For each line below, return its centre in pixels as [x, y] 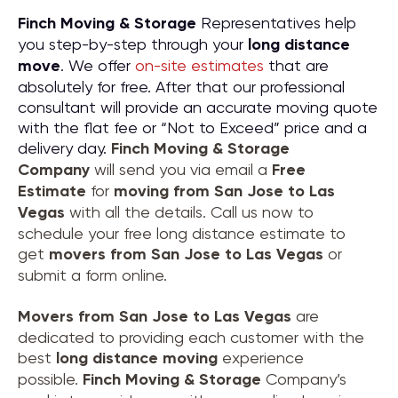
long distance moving [137, 358]
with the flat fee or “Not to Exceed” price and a [192, 127]
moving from [164, 191]
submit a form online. [92, 275]
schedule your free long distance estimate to [182, 233]
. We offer [98, 65]
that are [296, 65]
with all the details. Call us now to [189, 212]
